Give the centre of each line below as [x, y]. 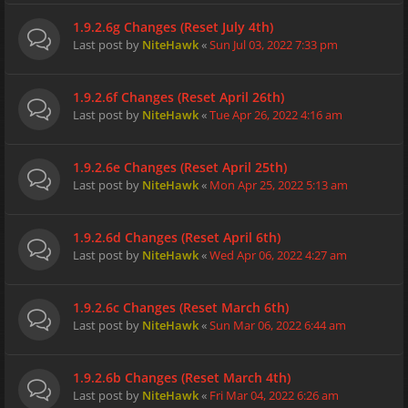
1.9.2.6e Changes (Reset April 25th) [180, 167]
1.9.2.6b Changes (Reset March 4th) [182, 377]
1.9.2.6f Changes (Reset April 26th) [178, 97]
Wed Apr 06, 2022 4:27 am [278, 255]
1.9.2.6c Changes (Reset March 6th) [181, 307]
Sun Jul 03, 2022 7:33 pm [274, 45]
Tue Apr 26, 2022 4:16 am [276, 115]
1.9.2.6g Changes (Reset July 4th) [173, 27]
